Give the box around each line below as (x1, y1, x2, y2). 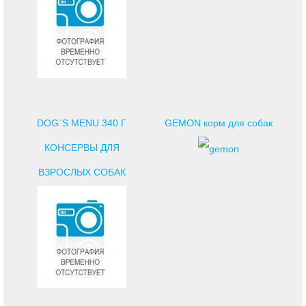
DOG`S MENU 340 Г (37, 117, 127, 128)
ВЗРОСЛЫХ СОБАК (38, 167, 126, 178)
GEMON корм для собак (164, 117, 273, 128)
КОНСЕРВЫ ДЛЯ (44, 142, 120, 153)
